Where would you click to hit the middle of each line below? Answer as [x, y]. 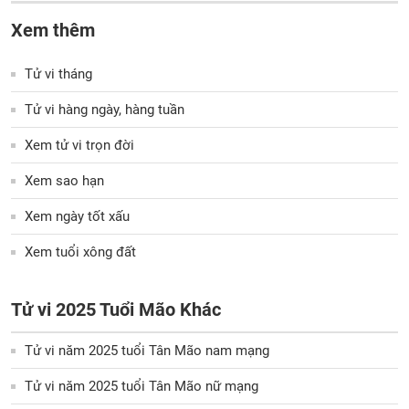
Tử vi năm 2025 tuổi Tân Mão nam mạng [147, 351]
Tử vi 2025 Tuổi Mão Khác [116, 309]
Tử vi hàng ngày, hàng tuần [105, 110]
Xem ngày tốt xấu [77, 216]
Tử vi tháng [58, 74]
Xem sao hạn [64, 181]
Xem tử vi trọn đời [79, 145]
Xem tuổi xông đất [80, 252]
